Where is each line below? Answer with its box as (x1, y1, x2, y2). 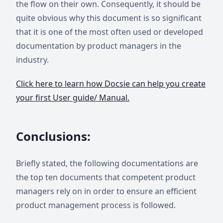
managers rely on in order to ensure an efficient (16, 185, 197, 197)
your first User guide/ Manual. (16, 92, 129, 103)
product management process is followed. (16, 199, 176, 211)
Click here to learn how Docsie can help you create (16, 78, 206, 89)
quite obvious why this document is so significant (16, 12, 202, 23)
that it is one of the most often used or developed (16, 26, 203, 37)
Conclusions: (16, 127, 91, 144)
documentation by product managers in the (16, 40, 181, 51)
